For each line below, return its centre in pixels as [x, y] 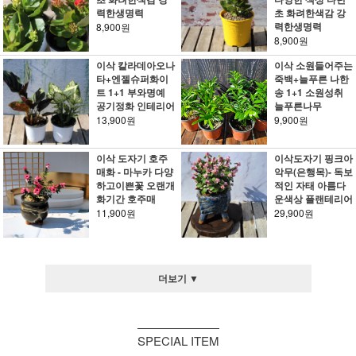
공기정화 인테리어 [135, 106]
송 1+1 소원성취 [308, 92]
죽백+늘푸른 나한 [311, 79]
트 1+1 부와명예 [130, 92]
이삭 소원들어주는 [313, 65]
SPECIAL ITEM [178, 341]
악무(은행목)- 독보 [313, 172]
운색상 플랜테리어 [313, 199]
